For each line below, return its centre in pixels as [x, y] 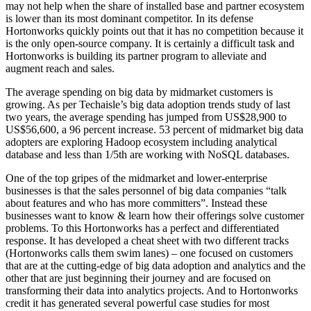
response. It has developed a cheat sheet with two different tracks [147, 241]
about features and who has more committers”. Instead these [136, 203]
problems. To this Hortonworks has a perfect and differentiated [142, 228]
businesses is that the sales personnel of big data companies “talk [146, 191]
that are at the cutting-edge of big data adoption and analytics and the [155, 266]
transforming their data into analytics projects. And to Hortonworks [152, 291]
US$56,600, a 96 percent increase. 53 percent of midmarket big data [154, 130]
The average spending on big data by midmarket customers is [139, 92]
